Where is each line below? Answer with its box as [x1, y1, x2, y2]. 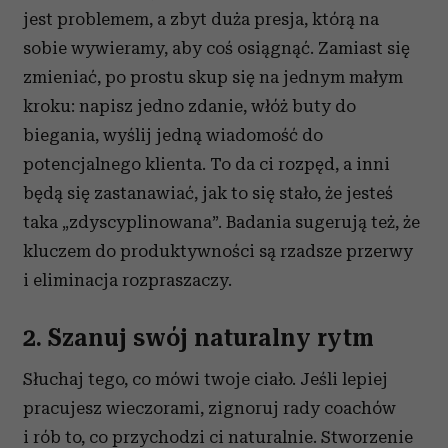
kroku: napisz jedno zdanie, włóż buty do [23, 96, 356, 116]
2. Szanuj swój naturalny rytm [23, 324, 374, 352]
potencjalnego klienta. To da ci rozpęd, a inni [23, 154, 390, 174]
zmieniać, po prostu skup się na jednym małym [23, 67, 403, 87]
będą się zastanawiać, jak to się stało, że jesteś [23, 183, 393, 203]
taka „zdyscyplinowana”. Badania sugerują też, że [23, 212, 420, 232]
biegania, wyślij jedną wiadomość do [23, 125, 323, 145]
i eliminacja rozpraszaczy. [23, 270, 232, 290]
